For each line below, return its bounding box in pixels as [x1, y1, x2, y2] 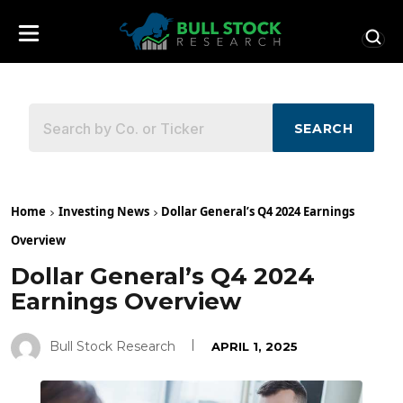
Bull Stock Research [49, 338, 175, 355]
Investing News [58, 203, 149, 220]
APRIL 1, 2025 [211, 339, 298, 354]
